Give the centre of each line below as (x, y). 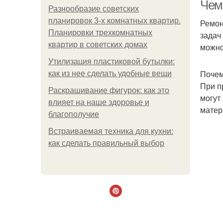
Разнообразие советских (94, 9)
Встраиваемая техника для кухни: (111, 131)
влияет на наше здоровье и (99, 102)
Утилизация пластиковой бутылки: (111, 61)
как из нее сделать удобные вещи (110, 73)
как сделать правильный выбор (106, 143)
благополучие (74, 114)
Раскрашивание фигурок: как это (109, 90)
